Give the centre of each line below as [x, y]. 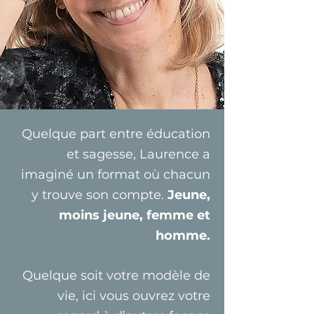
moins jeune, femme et [135, 215]
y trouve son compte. [100, 195]
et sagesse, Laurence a [138, 154]
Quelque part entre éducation [116, 134]
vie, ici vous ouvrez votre [134, 296]
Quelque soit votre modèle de [116, 275]
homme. [183, 235]
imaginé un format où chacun [116, 175]
